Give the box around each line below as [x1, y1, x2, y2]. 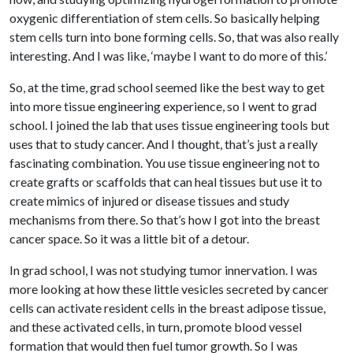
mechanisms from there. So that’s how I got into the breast [9, 211, 320, 227]
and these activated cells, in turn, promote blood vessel [9, 318, 302, 334]
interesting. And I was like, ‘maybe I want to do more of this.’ [9, 47, 327, 63]
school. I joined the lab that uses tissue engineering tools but [9, 117, 329, 132]
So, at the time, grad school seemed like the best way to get [9, 79, 325, 95]
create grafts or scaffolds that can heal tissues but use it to [9, 173, 322, 189]
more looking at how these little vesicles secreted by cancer [9, 281, 329, 296]
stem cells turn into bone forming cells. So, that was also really [9, 28, 339, 44]
